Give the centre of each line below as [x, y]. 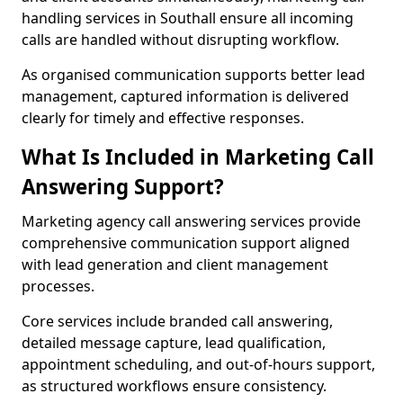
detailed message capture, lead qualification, [174, 343]
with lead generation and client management [175, 264]
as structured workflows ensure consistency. [174, 386]
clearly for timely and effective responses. [163, 118]
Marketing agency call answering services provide [191, 221]
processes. [58, 286]
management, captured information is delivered [185, 96]
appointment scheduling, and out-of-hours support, [198, 364]
